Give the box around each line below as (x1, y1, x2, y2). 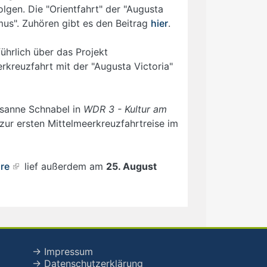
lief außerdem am (21, 160, 106, 172)
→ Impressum (32, 245, 93, 257)
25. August (106, 160, 157, 172)
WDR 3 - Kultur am (83, 103, 167, 115)
